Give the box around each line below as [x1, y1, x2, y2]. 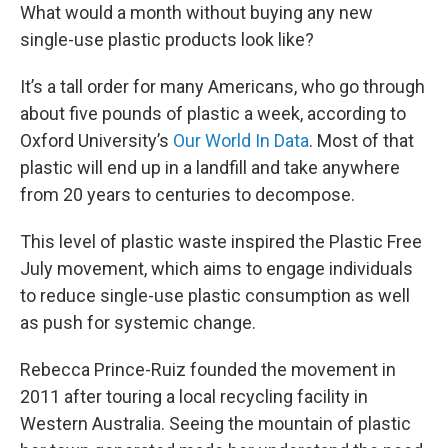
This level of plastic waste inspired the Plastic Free [20, 231, 422, 252]
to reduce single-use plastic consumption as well [20, 285, 410, 306]
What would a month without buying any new [20, 2, 373, 23]
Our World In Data [173, 130, 309, 151]
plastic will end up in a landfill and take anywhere [20, 157, 400, 178]
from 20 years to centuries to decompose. [20, 184, 355, 205]
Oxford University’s [20, 130, 173, 151]
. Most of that [309, 130, 414, 151]
